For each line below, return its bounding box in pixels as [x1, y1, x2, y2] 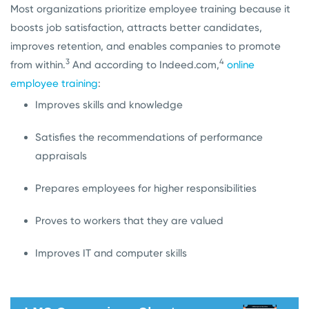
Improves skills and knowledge [35, 98, 183, 111]
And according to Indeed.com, [70, 58, 219, 71]
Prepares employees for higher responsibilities [35, 181, 257, 195]
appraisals [35, 149, 87, 162]
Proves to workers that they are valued [35, 214, 223, 227]
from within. [10, 58, 66, 71]
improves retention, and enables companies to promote [10, 39, 281, 52]
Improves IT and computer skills [35, 246, 187, 259]
